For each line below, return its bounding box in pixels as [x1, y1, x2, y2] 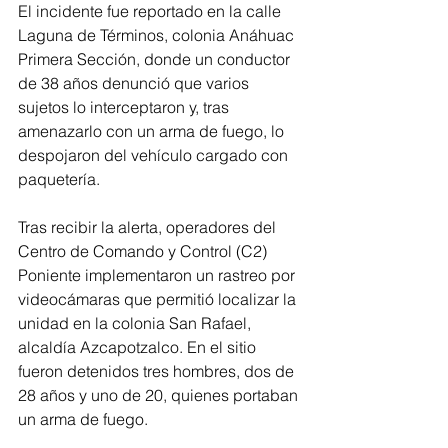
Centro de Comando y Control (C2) [18, 241, 271, 262]
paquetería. [18, 169, 100, 190]
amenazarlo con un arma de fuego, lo [18, 121, 288, 142]
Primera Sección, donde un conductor [18, 49, 294, 70]
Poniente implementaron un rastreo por [18, 265, 299, 286]
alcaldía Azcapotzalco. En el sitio [18, 337, 260, 358]
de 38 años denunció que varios [18, 73, 253, 94]
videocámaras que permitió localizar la [18, 289, 300, 310]
